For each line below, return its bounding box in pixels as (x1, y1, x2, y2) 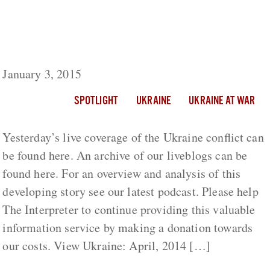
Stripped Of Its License (2, 39, 134, 62)
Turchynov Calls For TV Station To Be (2, 20, 218, 44)
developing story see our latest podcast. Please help (2, 183, 259, 200)
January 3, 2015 (2, 66, 81, 83)
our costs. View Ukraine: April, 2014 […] (2, 237, 210, 254)
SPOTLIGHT (74, 94, 119, 109)
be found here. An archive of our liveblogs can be (2, 147, 248, 164)
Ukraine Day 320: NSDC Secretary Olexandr (2, 2, 265, 26)
